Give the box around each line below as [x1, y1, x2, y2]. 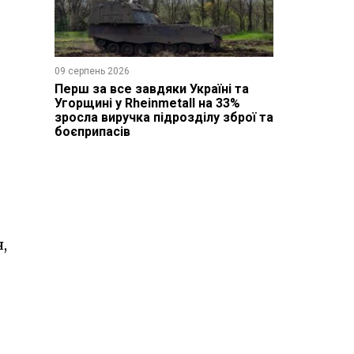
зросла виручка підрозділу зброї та [54, 109, 273, 125]
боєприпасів [54, 123, 130, 139]
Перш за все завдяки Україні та [54, 81, 249, 96]
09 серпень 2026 [54, 65, 130, 77]
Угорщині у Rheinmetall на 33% [54, 95, 240, 111]
